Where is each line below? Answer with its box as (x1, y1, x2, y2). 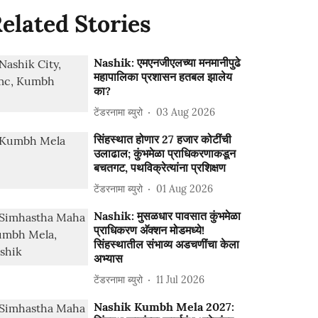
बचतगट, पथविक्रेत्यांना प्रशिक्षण (94, 160, 226, 175)
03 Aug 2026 (156, 105, 216, 119)
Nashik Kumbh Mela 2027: (94, 300, 235, 314)
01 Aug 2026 (156, 182, 214, 195)
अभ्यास (94, 251, 124, 265)
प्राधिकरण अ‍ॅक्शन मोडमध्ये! (94, 223, 205, 237)
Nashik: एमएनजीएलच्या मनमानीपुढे (94, 55, 241, 70)
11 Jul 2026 (156, 273, 205, 286)
